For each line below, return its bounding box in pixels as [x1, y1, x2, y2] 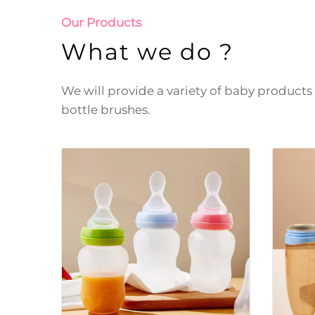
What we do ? [61, 38, 233, 65]
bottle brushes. [61, 103, 150, 117]
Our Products [61, 15, 141, 30]
